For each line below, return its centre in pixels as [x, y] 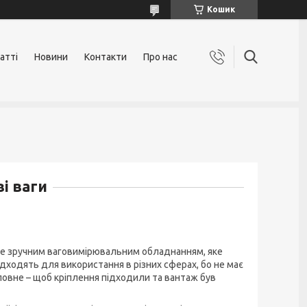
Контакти [106, 57]
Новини [51, 57]
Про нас [160, 57]
